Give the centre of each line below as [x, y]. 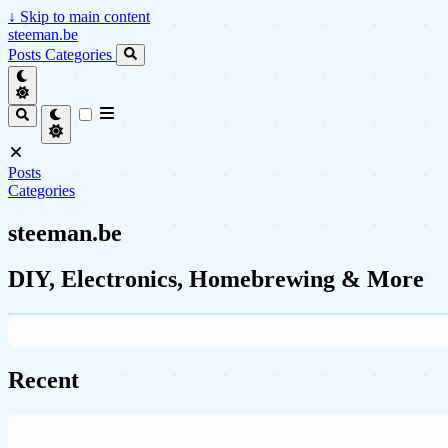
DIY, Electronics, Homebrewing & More [216, 279]
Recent [43, 380]
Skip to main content [83, 16]
